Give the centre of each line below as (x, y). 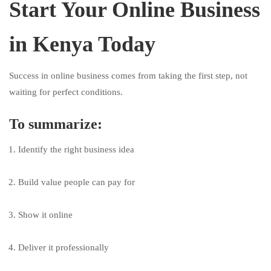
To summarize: (56, 124)
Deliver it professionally (64, 247)
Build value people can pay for (77, 182)
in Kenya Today (82, 44)
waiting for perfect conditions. (66, 92)
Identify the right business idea (76, 149)
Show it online (45, 215)
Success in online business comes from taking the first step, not (128, 76)
